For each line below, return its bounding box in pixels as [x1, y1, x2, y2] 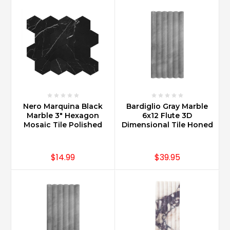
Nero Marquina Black [23, 102, 103, 111]
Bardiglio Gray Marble [126, 102, 208, 111]
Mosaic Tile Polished [24, 120, 102, 130]
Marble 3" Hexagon [27, 111, 99, 121]
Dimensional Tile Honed [121, 120, 213, 130]
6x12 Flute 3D [142, 111, 192, 121]
